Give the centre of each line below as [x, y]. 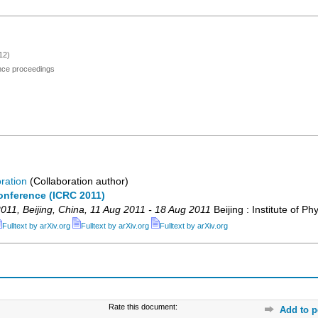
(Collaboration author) [78, 182]
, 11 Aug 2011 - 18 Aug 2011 [148, 210]
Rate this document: [143, 307]
